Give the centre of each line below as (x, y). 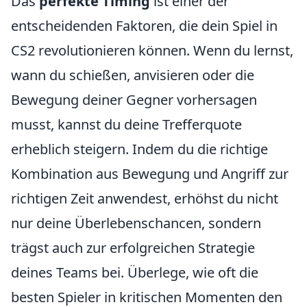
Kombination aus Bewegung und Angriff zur (150, 174)
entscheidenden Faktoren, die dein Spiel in (144, 26)
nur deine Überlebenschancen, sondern (136, 223)
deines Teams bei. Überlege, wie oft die (135, 272)
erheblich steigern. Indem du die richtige (139, 149)
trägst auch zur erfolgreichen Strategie (133, 248)
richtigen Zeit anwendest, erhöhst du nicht (145, 198)
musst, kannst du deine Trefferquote (126, 124)
